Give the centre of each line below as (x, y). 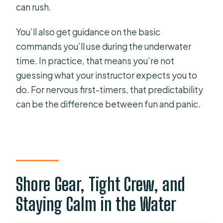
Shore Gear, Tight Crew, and (101, 185)
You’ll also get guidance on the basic (88, 32)
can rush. (34, 7)
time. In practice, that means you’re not (95, 60)
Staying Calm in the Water (96, 205)
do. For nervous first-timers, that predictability (110, 89)
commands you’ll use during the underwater (104, 46)
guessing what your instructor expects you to (107, 75)
